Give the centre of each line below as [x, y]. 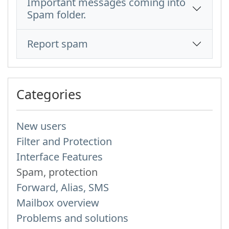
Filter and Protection [64, 141]
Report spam [58, 44]
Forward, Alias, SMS [63, 187]
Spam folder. [56, 15]
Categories [49, 94]
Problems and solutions [72, 218]
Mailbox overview [58, 203]
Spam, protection [57, 172]
